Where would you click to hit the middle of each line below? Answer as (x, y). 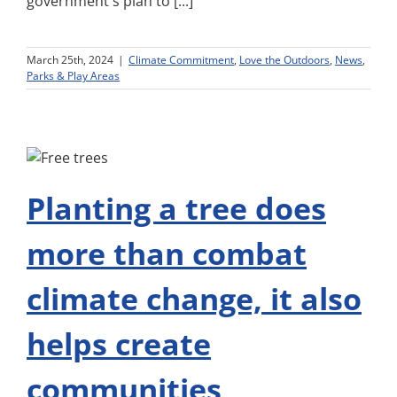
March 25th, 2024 (70, 60)
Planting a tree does (176, 208)
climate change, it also (194, 299)
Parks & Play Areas (73, 76)
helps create (119, 344)
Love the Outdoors (284, 60)
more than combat (167, 253)
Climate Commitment (181, 60)
